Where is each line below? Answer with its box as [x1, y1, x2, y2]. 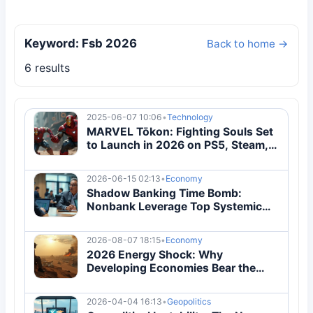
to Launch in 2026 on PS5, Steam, [87, 138, 268, 152]
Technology [167, 112, 213, 123]
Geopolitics [167, 296, 211, 307]
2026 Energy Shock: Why [87, 247, 223, 261]
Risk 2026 [87, 212, 140, 226]
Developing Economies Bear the [87, 261, 256, 275]
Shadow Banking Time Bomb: [87, 186, 242, 200]
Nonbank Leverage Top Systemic [87, 199, 262, 213]
